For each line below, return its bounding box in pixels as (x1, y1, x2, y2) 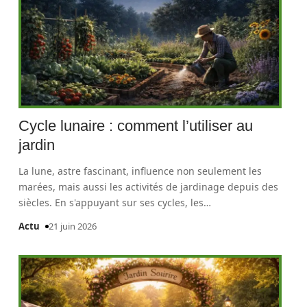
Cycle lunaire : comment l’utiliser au (19, 117, 254, 134)
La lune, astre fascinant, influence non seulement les (19, 164, 262, 177)
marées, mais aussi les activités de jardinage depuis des (19, 180, 279, 193)
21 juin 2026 (49, 220, 97, 232)
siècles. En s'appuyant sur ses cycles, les (19, 196, 204, 209)
